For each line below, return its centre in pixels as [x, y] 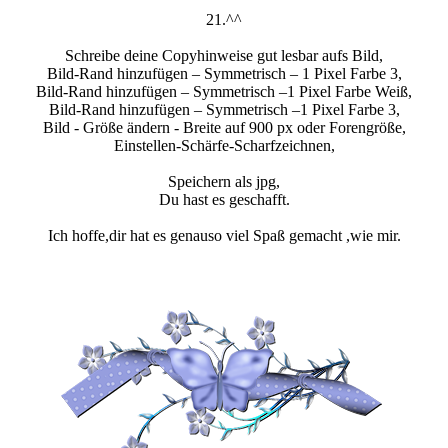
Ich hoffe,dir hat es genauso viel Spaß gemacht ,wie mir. [224, 236]
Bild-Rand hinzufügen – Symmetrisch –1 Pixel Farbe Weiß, [224, 92]
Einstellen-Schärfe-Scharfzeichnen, [224, 146]
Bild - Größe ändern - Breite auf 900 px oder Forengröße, [224, 128]
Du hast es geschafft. [224, 200]
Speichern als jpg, [224, 182]
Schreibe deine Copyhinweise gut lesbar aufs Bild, [224, 56]
